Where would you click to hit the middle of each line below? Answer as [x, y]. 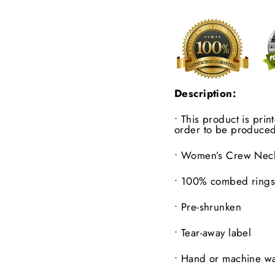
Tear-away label [216, 233]
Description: [205, 94]
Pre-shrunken [211, 207]
